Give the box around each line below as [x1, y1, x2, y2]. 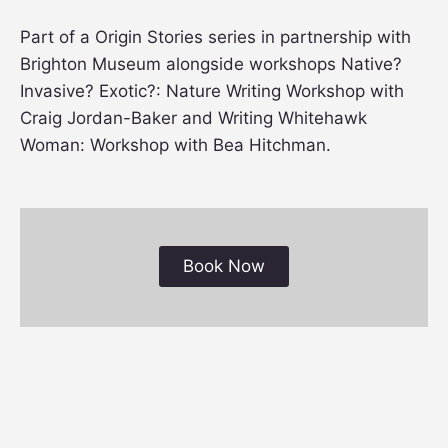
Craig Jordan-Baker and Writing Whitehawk [20, 107, 367, 128]
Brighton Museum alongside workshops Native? [20, 53, 402, 74]
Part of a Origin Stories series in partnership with [20, 26, 411, 47]
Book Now [183, 256, 265, 277]
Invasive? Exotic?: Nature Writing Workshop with [20, 80, 404, 101]
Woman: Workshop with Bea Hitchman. [20, 134, 331, 155]
